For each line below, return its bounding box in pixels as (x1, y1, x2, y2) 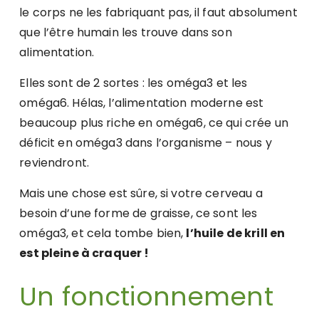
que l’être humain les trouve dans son (19, 24, 232, 41)
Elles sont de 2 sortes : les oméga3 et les (19, 75, 248, 92)
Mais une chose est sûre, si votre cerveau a (19, 185, 263, 202)
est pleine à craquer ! (19, 245, 150, 262)
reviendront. (19, 155, 90, 172)
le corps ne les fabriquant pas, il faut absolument (19, 4, 298, 21)
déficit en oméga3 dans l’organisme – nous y (19, 135, 272, 152)
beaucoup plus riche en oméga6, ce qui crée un (19, 115, 288, 132)
